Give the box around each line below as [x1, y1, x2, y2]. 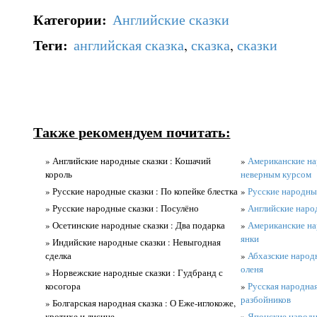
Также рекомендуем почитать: [33, 122, 231, 143]
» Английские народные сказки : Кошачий [45, 154, 211, 167]
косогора [45, 279, 81, 292]
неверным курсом [240, 168, 311, 180]
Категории [33, 9, 102, 30]
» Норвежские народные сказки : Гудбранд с [45, 266, 223, 279]
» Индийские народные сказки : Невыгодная [45, 236, 221, 248]
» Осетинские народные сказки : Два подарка [45, 219, 225, 231]
